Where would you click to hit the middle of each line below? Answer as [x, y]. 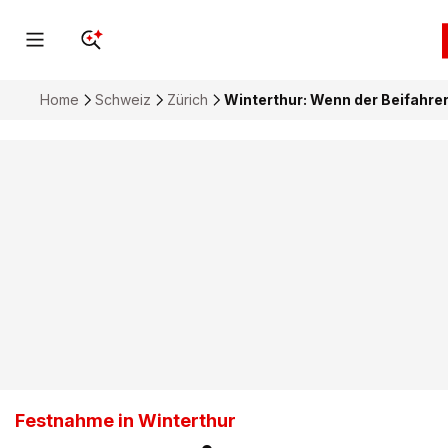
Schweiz [123, 99]
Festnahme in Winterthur [125, 420]
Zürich [187, 99]
